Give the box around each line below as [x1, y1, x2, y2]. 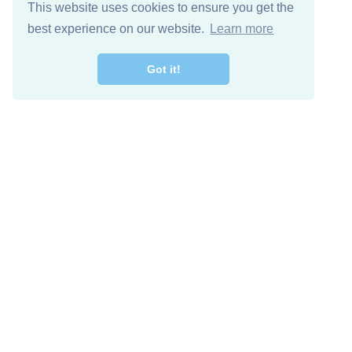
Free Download [151, 304, 237, 317]
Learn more [210, 22, 274, 36]
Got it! [146, 63, 181, 76]
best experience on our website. [27, 22, 208, 36]
